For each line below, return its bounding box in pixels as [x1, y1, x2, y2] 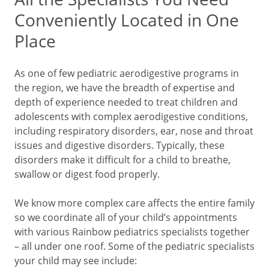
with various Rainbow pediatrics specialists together [14, 225, 250, 238]
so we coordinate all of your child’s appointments [14, 211, 237, 223]
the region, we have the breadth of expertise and [14, 81, 235, 94]
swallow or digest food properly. [14, 168, 160, 180]
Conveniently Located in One [14, 8, 239, 31]
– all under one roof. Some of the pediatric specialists [14, 240, 255, 252]
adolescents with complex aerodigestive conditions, [14, 110, 248, 122]
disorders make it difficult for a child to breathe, [14, 153, 231, 166]
